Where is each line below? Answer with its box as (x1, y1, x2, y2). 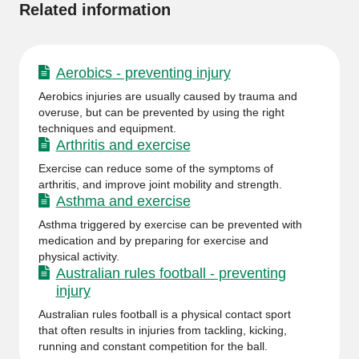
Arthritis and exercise (55, 137, 191, 153)
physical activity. (38, 250, 119, 263)
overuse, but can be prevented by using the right (38, 106, 284, 119)
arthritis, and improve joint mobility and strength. (38, 178, 282, 191)
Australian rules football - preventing (55, 265, 286, 281)
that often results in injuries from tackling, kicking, (38, 324, 287, 337)
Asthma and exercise (55, 193, 191, 209)
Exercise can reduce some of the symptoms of (38, 162, 273, 175)
